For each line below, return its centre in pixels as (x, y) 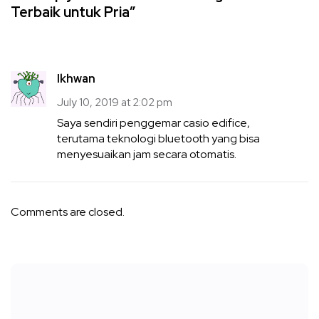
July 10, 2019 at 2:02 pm (115, 102)
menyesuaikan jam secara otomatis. (147, 154)
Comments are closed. (68, 211)
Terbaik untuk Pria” (73, 12)
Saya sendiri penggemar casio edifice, (153, 122)
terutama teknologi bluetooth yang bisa (158, 138)
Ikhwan (76, 78)
